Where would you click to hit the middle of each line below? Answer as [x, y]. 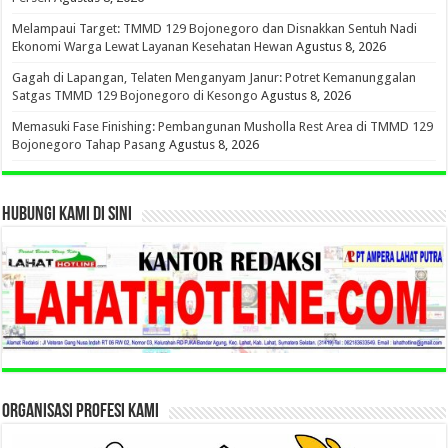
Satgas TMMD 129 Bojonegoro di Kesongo [135, 95]
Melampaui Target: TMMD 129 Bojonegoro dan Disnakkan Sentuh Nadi [215, 28]
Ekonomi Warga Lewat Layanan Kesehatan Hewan [153, 46]
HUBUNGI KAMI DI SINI [67, 214]
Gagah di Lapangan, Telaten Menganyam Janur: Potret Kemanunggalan [214, 77]
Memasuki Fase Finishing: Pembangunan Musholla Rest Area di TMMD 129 [223, 126]
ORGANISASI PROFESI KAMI [81, 411]
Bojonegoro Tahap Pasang [89, 144]
